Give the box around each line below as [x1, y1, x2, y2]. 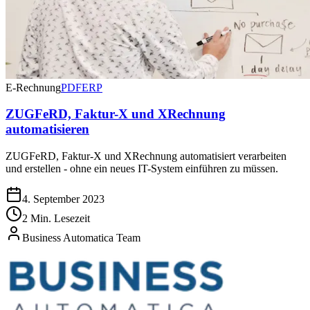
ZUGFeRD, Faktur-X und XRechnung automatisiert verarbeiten [6, 150, 286, 163]
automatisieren [6, 122, 89, 137]
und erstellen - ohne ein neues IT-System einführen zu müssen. [6, 163, 278, 175]
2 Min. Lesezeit [22, 212, 90, 225]
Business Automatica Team [22, 232, 140, 244]
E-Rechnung [6, 81, 61, 93]
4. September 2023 [22, 193, 104, 206]
